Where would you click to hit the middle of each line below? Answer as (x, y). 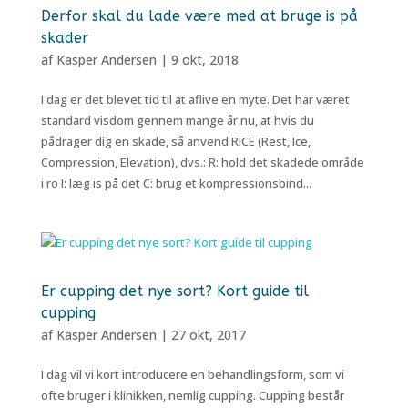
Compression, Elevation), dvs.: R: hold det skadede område (202, 162)
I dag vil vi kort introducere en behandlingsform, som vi (192, 374)
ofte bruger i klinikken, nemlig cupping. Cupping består (192, 395)
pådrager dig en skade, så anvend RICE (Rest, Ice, (175, 141)
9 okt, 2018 (204, 60)
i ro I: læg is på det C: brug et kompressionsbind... (176, 183)
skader (64, 38)
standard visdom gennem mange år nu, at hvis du (177, 120)
